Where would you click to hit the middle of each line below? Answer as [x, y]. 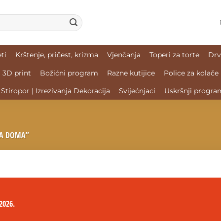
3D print [17, 73]
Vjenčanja [124, 55]
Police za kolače [191, 73]
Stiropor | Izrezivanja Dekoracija [55, 91]
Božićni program [69, 73]
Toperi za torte [174, 55]
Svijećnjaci [137, 91]
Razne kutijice [131, 73]
